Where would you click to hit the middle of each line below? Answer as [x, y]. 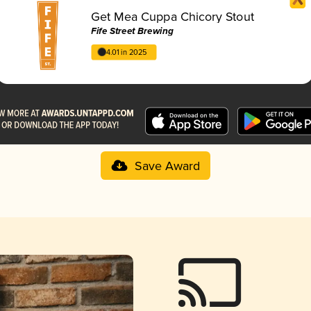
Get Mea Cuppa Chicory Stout [173, 17]
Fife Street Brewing [132, 31]
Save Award [167, 166]
